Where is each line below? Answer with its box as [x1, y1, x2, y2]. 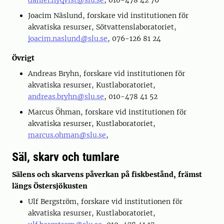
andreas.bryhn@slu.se [28, 92, 104, 101]
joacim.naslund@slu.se [28, 34, 107, 43]
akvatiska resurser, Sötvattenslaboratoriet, [28, 22, 176, 31]
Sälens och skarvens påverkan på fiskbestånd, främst [12, 170, 202, 179]
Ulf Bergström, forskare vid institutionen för [28, 197, 182, 206]
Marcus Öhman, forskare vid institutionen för [28, 107, 186, 116]
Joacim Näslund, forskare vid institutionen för [28, 11, 188, 20]
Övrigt [12, 53, 34, 62]
